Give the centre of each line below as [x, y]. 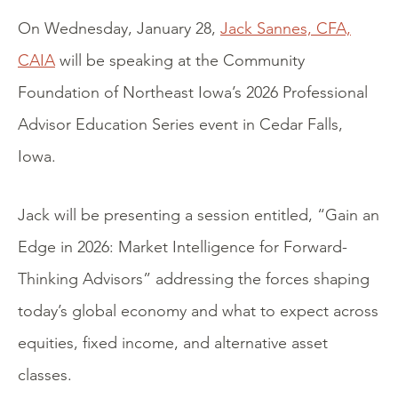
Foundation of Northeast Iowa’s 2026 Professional [193, 92]
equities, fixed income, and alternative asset [173, 343]
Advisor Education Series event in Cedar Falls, [180, 124]
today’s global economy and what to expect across [198, 311]
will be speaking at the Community [180, 60]
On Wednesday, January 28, [119, 28]
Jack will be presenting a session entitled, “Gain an [199, 215]
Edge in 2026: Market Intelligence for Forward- [183, 247]
